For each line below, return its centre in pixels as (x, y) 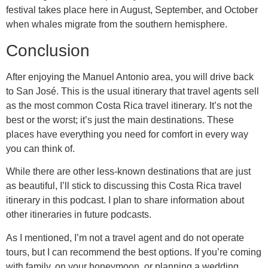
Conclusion (48, 50)
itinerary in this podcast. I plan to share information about (125, 200)
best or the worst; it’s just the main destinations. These (120, 120)
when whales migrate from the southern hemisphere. (117, 25)
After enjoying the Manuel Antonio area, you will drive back (130, 77)
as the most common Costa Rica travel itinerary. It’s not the (129, 105)
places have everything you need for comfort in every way (127, 134)
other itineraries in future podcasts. (79, 215)
